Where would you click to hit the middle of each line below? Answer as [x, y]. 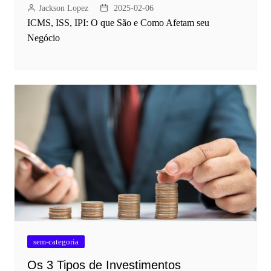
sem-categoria [56, 242]
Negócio [43, 38]
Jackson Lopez [63, 8]
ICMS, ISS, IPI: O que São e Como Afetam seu [118, 23]
